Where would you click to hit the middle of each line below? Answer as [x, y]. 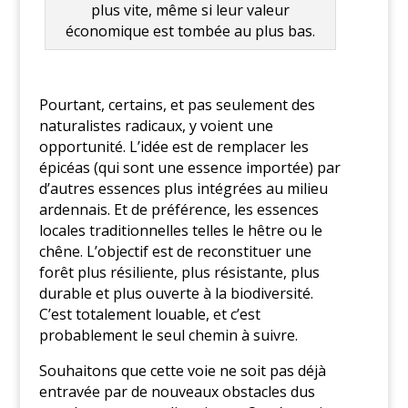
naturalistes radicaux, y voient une [156, 125]
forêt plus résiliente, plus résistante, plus [179, 272]
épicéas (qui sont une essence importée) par [189, 167]
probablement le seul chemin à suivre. [168, 335]
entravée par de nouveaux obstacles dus [177, 391]
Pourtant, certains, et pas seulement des [177, 104]
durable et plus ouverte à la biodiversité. [176, 293]
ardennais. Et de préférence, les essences [178, 209]
